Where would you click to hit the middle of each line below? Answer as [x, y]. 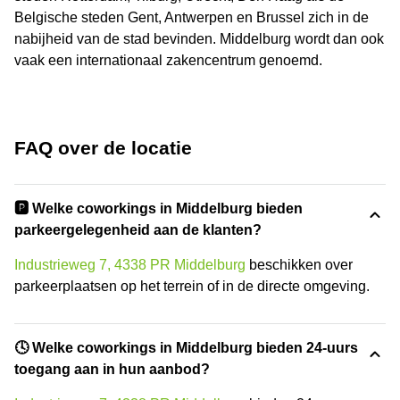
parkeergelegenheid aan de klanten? [138, 230]
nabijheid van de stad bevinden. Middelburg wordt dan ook [199, 39]
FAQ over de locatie [103, 148]
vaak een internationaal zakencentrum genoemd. [168, 61]
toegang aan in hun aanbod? [112, 370]
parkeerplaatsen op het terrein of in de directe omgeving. [192, 287]
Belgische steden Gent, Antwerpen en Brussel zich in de [192, 18]
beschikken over [299, 265]
